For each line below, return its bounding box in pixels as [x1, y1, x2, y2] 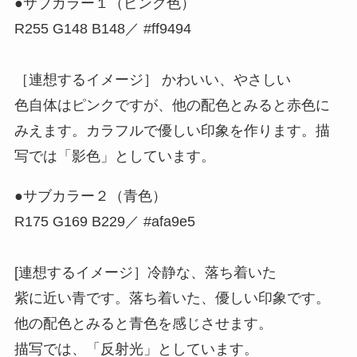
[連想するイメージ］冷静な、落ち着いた [14, 264, 277, 280]
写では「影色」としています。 [14, 147, 215, 164]
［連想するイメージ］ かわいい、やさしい [14, 71, 291, 88]
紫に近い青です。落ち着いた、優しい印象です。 [14, 289, 330, 306]
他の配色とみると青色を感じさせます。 [14, 315, 273, 331]
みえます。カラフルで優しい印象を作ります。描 [14, 122, 330, 139]
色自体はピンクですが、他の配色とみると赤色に [14, 96, 330, 113]
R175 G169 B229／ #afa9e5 [14, 213, 195, 229]
